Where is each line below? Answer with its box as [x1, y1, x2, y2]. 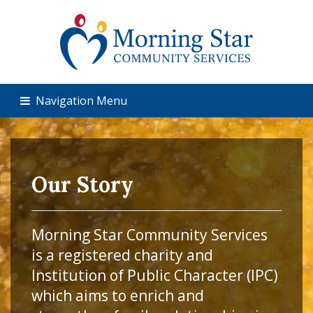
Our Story [31, 171, 133, 198]
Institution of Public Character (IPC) [31, 265, 278, 285]
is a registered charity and [31, 245, 213, 265]
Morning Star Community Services [31, 225, 268, 245]
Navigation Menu [32, 93, 127, 108]
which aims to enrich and [31, 286, 204, 305]
